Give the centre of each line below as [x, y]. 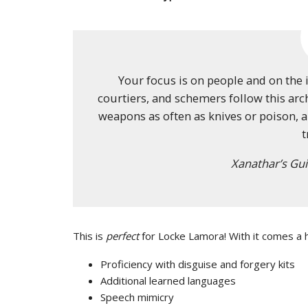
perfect [122, 236]
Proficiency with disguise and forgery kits [198, 264]
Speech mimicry [137, 297]
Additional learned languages [168, 280]
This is [89, 236]
